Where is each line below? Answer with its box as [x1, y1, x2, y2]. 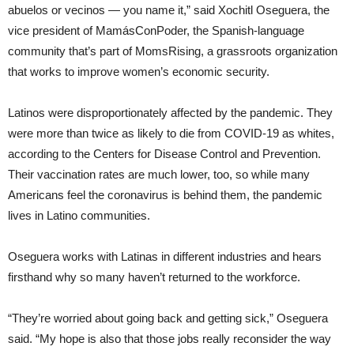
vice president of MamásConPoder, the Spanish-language [8, 24, 304, 38]
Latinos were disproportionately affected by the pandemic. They [8, 106, 333, 120]
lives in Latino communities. [8, 209, 150, 223]
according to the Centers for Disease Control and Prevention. [8, 147, 321, 161]
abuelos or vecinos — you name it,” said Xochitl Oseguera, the [8, 3, 330, 17]
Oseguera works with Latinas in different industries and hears [8, 250, 322, 264]
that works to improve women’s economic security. [8, 65, 269, 79]
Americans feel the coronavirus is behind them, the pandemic [8, 188, 322, 202]
